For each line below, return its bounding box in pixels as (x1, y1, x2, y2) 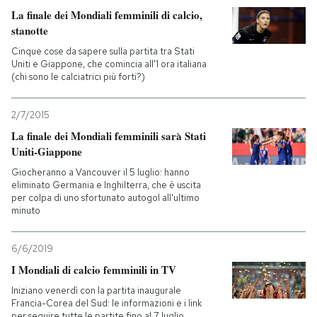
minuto (11, 204, 40, 217)
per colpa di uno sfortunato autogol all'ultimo (11, 192, 200, 204)
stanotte (11, 23, 48, 38)
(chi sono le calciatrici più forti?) (11, 71, 145, 83)
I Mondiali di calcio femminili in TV (11, 262, 176, 277)
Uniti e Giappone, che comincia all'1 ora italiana (11, 58, 207, 70)
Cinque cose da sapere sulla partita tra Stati (11, 45, 195, 57)
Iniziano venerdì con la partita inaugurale (11, 284, 181, 296)
